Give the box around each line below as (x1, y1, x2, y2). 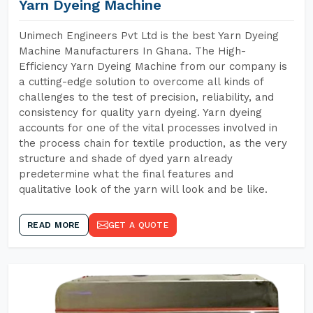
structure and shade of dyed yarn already (19, 152, 233, 165)
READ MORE (27, 220, 80, 230)
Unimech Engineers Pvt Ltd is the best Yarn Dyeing (19, 29, 279, 42)
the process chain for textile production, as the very (19, 137, 287, 150)
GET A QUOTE (108, 220, 168, 230)
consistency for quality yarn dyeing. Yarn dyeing (19, 106, 262, 119)
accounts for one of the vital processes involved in (19, 122, 277, 134)
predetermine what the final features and (19, 168, 233, 180)
